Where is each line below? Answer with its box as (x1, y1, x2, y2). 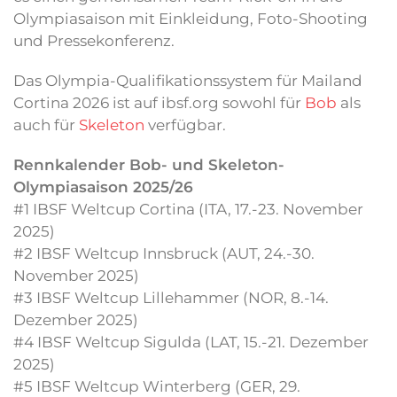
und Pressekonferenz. (13, 31, 175, 50)
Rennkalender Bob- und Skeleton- (13, 155, 284, 174)
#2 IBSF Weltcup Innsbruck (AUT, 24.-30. (13, 244, 315, 262)
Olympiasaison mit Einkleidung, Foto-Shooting (13, 9, 368, 27)
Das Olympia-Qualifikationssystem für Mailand (13, 71, 362, 90)
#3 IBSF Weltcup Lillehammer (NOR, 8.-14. (13, 288, 329, 307)
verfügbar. (144, 115, 226, 134)
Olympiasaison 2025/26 (13, 177, 193, 196)
